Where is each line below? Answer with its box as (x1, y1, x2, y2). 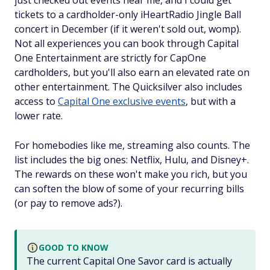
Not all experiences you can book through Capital (14, 37, 239, 51)
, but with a (186, 95, 236, 108)
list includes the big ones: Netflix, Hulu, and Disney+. (14, 153, 249, 167)
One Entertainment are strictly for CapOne (14, 51, 206, 65)
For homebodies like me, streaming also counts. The (14, 139, 250, 152)
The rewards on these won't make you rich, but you (14, 168, 247, 181)
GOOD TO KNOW (39, 242, 108, 254)
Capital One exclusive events (58, 95, 186, 108)
